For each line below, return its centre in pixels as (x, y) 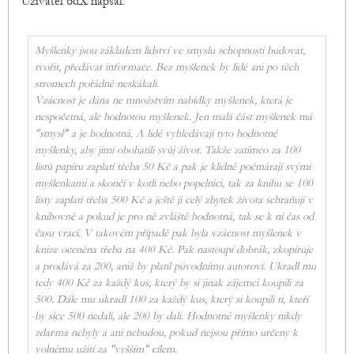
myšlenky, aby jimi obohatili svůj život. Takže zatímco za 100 (168, 151)
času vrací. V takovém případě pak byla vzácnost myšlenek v (168, 233)
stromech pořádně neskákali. (97, 84)
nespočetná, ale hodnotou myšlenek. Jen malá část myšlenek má (173, 117)
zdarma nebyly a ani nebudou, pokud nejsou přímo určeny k (166, 333)
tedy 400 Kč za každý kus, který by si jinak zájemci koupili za (169, 283)
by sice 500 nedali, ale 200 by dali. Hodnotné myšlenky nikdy (168, 316)
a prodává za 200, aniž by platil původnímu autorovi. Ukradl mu (175, 267)
